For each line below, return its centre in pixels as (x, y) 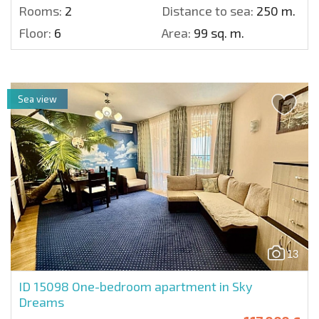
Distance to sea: (208, 10)
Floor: (35, 32)
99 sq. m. (218, 32)
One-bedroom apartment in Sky (162, 286)
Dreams (41, 302)
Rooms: (40, 10)
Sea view (37, 99)
